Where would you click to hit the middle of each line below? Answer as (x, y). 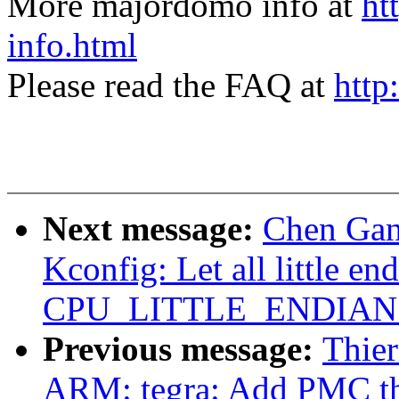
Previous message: (183, 349)
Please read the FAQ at (171, 85)
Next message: (153, 229)
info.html (72, 45)
